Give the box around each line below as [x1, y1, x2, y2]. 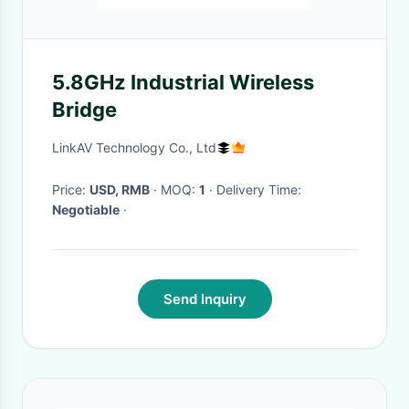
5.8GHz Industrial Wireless [52, 70, 314, 94]
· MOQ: [161, 182, 199, 197]
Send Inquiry [163, 290, 246, 308]
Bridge [52, 98, 117, 121]
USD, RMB [89, 182, 150, 197]
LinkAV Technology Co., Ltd [52, 140, 216, 155]
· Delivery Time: [216, 182, 301, 197]
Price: [52, 182, 89, 197]
